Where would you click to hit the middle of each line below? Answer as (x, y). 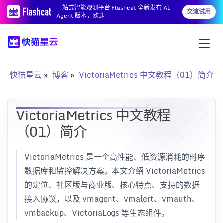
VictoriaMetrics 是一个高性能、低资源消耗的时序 (115, 157)
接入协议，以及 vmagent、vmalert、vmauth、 (112, 199)
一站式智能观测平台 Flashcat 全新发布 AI (114, 8)
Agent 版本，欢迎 (81, 16)
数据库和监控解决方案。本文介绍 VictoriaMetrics (115, 171)
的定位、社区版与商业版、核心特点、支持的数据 (112, 185)
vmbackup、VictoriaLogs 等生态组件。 (97, 213)
